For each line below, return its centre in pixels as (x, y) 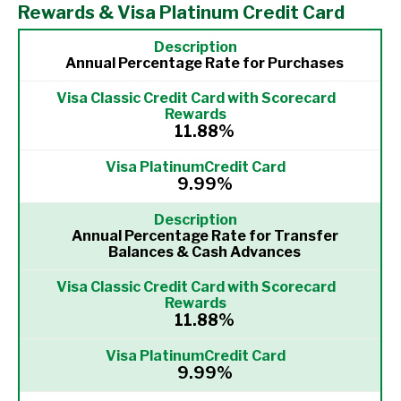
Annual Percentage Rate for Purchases (205, 63)
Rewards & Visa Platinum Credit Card (181, 13)
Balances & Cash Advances (205, 252)
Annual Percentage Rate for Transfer (205, 236)
